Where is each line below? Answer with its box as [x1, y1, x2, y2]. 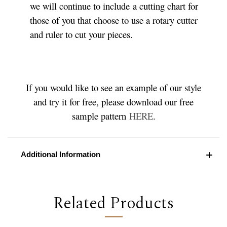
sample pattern [71, 109, 129, 122]
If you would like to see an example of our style [26, 81, 201, 94]
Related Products [53, 191, 174, 216]
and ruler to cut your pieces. [30, 27, 136, 41]
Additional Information [20, 149, 100, 159]
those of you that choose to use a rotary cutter [30, 13, 198, 26]
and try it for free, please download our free [33, 95, 194, 108]
